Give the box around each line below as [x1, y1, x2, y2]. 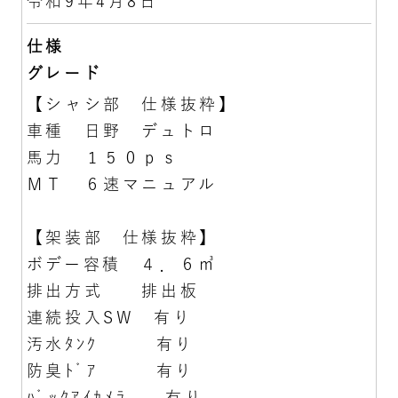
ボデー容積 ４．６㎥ [26, 255, 218, 272]
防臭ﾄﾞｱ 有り [26, 362, 195, 378]
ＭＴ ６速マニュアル [26, 175, 218, 192]
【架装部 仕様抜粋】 [26, 228, 219, 245]
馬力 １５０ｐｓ [26, 148, 180, 165]
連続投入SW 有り [26, 308, 193, 325]
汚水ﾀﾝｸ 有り [26, 335, 195, 352]
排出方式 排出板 [26, 282, 200, 298]
